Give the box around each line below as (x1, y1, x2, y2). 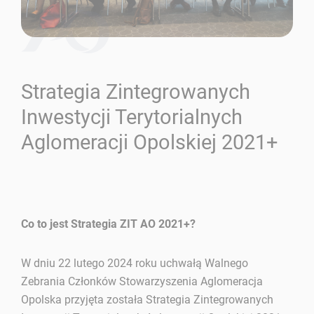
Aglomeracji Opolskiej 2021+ (21, 130, 278, 154)
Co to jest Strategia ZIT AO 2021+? (21, 217, 196, 231)
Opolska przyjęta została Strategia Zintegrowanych (21, 292, 274, 306)
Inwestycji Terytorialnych (21, 104, 243, 129)
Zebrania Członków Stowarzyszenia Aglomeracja (21, 274, 264, 288)
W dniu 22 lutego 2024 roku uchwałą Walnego (21, 256, 249, 270)
